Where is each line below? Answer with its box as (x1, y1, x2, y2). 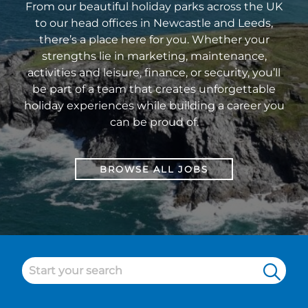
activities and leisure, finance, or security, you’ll (27, 66, 280, 79)
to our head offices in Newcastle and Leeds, (35, 16, 273, 30)
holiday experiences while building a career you (23, 99, 285, 112)
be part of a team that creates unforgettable (32, 82, 276, 96)
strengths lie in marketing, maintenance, (41, 49, 267, 63)
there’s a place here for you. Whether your (38, 33, 269, 46)
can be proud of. (109, 115, 199, 129)
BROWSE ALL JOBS (100, 164, 208, 175)
